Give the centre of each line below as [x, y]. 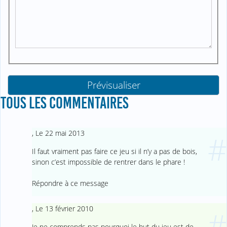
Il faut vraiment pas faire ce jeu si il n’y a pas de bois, [114, 151]
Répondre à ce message [70, 183]
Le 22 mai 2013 [60, 133]
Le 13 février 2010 [64, 209]
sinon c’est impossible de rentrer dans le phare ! [108, 162]
